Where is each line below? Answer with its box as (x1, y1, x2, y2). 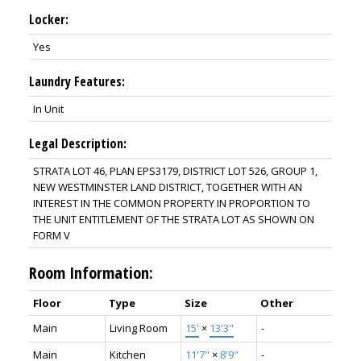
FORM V (32, 228, 70, 243)
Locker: (28, 10, 68, 29)
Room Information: (28, 262, 153, 284)
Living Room (109, 321, 168, 336)
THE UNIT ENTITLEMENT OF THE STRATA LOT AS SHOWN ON (32, 212, 314, 227)
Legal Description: (28, 135, 127, 153)
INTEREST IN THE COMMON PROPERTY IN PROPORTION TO (32, 196, 310, 211)
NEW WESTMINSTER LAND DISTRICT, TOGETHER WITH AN (32, 180, 302, 195)
